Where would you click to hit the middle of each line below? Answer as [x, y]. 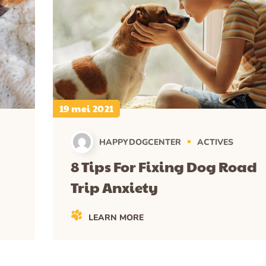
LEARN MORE [116, 217]
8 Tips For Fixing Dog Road [164, 166]
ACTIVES [215, 142]
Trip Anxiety [114, 187]
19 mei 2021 [87, 108]
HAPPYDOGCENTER [140, 142]
